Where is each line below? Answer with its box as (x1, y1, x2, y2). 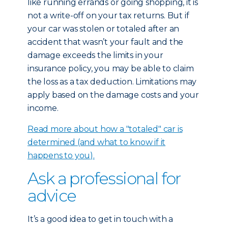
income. (27, 103, 59, 113)
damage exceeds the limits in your (27, 50, 163, 60)
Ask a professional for (27, 168, 181, 188)
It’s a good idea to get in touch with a (27, 214, 174, 224)
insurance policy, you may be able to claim (27, 64, 194, 73)
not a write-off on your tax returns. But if (27, 11, 189, 20)
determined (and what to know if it (27, 137, 166, 147)
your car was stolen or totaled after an (27, 24, 180, 34)
